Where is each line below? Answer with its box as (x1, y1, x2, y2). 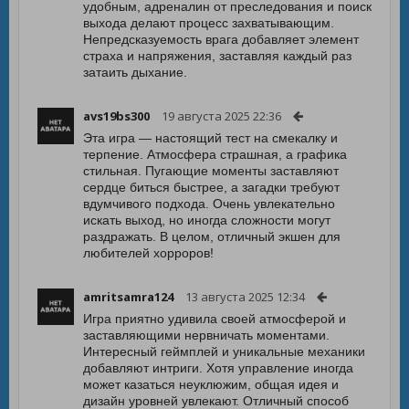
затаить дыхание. (83, 65, 187, 79)
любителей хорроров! (83, 246, 214, 260)
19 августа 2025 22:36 (162, 108, 281, 124)
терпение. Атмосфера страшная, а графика (83, 147, 347, 162)
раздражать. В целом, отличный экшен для (83, 229, 341, 244)
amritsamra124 (83, 288, 173, 305)
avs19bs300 (83, 108, 150, 124)
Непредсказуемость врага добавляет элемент (83, 32, 359, 47)
